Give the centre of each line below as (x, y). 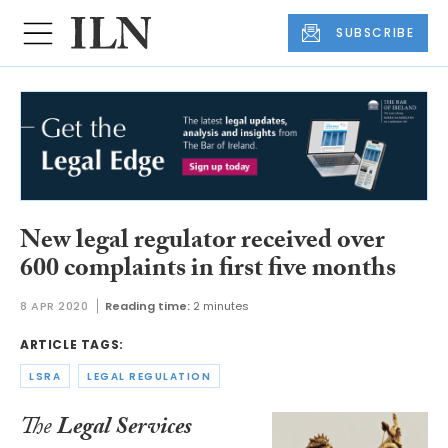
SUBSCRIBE (375, 33)
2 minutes (220, 306)
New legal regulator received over (202, 242)
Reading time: (147, 306)
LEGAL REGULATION (149, 376)
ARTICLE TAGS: (72, 345)
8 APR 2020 (54, 306)
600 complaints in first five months (208, 270)
